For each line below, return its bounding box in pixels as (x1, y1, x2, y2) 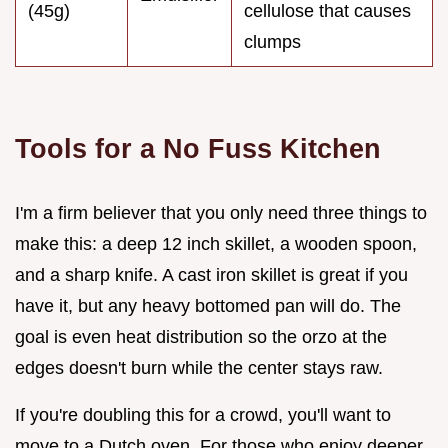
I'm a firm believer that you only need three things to (15, 203, 427, 224)
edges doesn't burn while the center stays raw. (15, 358, 383, 379)
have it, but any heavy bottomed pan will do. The (15, 296, 401, 317)
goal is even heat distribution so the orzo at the (15, 327, 387, 348)
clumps (244, 32, 301, 53)
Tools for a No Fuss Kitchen (15, 133, 381, 165)
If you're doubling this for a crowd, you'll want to (15, 405, 391, 426)
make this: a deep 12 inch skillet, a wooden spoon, (15, 234, 417, 255)
